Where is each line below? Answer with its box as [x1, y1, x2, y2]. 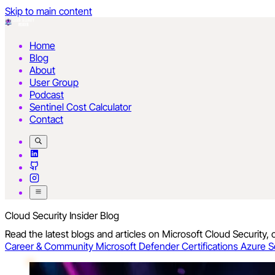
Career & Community [5, 240, 96, 253]
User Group [29, 76, 79, 88]
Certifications [182, 240, 241, 253]
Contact [29, 113, 63, 125]
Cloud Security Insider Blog [5, 209, 119, 222]
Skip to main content [5, 5, 92, 17]
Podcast [29, 88, 64, 101]
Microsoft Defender [96, 240, 182, 253]
